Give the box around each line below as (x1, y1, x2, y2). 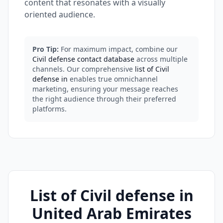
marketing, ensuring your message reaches (32, 84, 178, 94)
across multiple (134, 54, 188, 64)
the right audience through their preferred (32, 94, 176, 104)
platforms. (32, 104, 67, 113)
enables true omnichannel (70, 74, 158, 84)
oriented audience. (24, 9, 95, 20)
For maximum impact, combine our (59, 44, 178, 54)
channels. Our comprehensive (32, 64, 135, 74)
